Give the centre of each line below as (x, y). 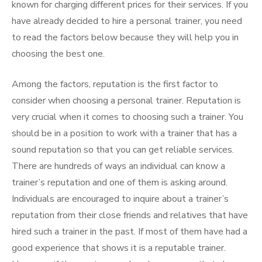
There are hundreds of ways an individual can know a (118, 166)
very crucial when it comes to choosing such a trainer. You (127, 117)
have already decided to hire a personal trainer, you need (127, 21)
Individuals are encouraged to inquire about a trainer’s (120, 199)
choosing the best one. (58, 54)
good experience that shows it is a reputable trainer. (119, 248)
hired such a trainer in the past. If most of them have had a (130, 232)
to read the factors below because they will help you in (125, 37)
